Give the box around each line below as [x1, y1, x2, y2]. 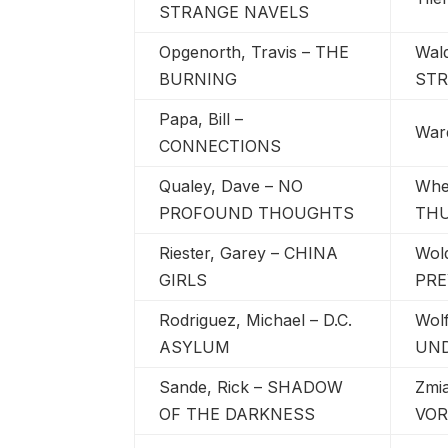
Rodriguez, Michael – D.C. [159, 309, 353, 330]
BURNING [159, 68, 238, 89]
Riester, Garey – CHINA [159, 242, 339, 263]
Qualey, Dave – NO [159, 175, 304, 196]
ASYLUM [159, 336, 231, 357]
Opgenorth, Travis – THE [159, 41, 350, 62]
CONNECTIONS [159, 135, 282, 156]
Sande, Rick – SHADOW [159, 376, 344, 397]
